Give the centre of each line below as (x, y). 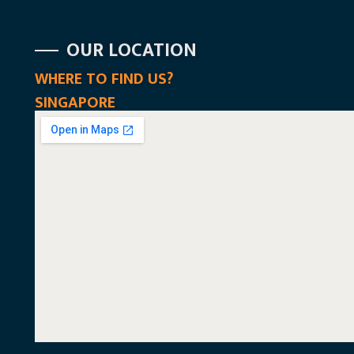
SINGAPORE (75, 103)
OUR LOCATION (131, 50)
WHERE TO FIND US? (104, 79)
